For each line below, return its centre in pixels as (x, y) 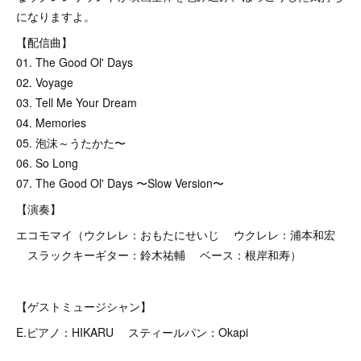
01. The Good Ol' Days (75, 62)
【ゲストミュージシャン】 (84, 306)
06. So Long (47, 163)
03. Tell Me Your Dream (77, 102)
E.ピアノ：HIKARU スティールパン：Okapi (132, 332)
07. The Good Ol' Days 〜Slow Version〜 (120, 183)
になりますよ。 (56, 16)
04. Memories (51, 122)
